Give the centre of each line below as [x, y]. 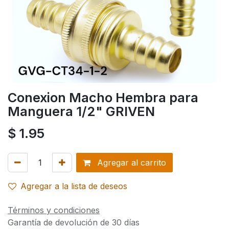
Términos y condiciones [54, 210]
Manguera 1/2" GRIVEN [81, 111]
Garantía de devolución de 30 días [74, 222]
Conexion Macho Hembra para [103, 97]
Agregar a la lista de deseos [74, 186]
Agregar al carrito [130, 162]
